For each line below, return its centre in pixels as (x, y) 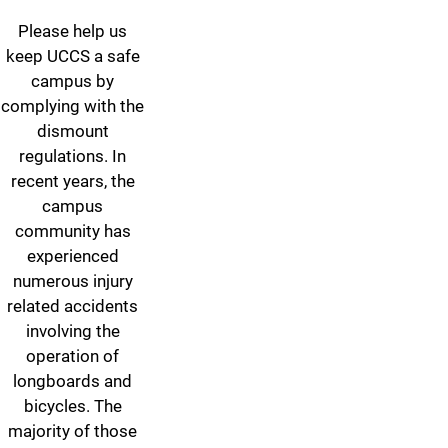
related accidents (72, 305)
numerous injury (72, 280)
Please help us (72, 30)
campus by (72, 80)
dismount (72, 130)
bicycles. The (72, 405)
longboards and (72, 380)
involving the (72, 330)
